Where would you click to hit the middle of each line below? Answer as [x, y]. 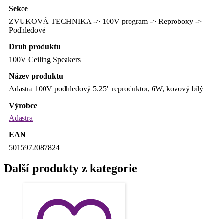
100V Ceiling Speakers [45, 60]
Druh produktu [35, 47]
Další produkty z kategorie [71, 168]
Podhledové [27, 30]
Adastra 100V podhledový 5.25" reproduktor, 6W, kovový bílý [106, 89]
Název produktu [36, 76]
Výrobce [23, 106]
